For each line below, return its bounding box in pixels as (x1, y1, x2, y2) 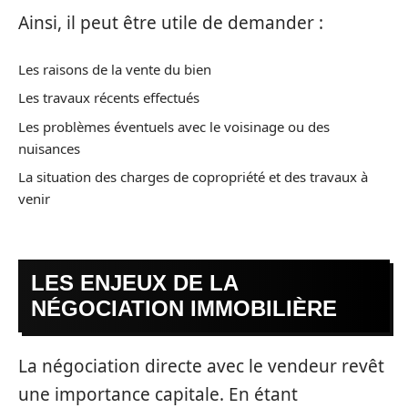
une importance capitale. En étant (18, 382, 298, 406)
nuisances (18, 138, 80, 158)
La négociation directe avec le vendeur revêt (18, 354, 384, 378)
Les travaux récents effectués (18, 88, 199, 107)
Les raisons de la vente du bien (18, 59, 211, 78)
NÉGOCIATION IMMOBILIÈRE (31, 295, 337, 321)
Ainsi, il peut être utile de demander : (18, 11, 323, 35)
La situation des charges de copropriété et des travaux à (18, 168, 368, 186)
